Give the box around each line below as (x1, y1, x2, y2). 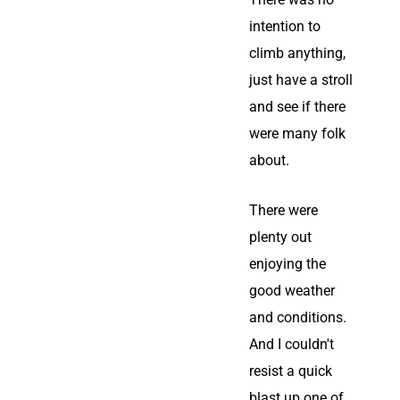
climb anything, (249, 45, 346, 62)
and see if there (249, 98, 346, 115)
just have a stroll (249, 71, 353, 88)
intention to (249, 18, 321, 35)
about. (249, 152, 289, 169)
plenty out (249, 229, 312, 246)
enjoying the (249, 255, 326, 272)
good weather (249, 282, 335, 299)
